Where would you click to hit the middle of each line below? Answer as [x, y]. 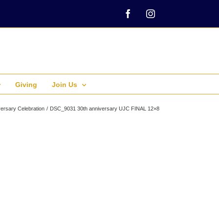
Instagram [167, 17]
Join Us [65, 85]
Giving [26, 85]
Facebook [144, 17]
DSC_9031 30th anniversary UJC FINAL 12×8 [105, 109]
